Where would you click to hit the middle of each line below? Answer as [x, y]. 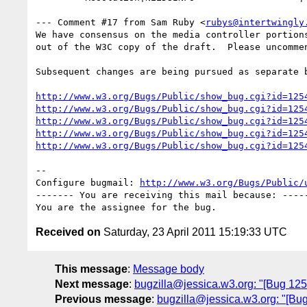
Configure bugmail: [88, 182]
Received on [68, 232]
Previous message [103, 299]
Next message [92, 284]
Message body [169, 269]
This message [91, 269]
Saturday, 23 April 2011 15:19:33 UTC [194, 232]
